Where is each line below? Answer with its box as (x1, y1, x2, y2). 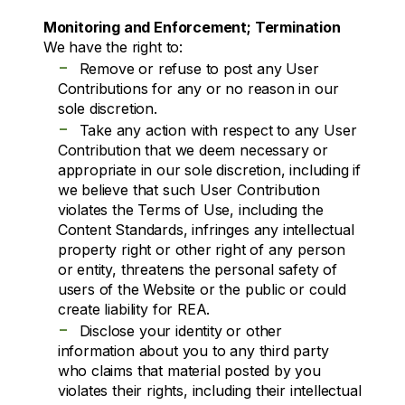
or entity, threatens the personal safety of (57, 259, 338, 278)
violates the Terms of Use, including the (57, 200, 324, 219)
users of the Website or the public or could (57, 279, 347, 298)
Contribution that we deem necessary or (57, 140, 328, 159)
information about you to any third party (57, 341, 329, 360)
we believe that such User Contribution (57, 180, 320, 199)
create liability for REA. (57, 299, 211, 318)
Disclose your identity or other (79, 321, 282, 340)
